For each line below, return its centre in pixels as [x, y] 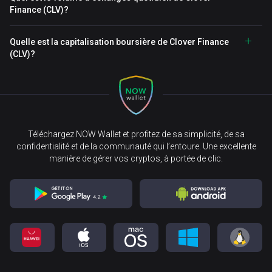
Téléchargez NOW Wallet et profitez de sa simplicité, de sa [136, 134]
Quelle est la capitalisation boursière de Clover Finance [119, 42]
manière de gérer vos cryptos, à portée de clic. [136, 158]
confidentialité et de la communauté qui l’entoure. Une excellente [136, 146]
